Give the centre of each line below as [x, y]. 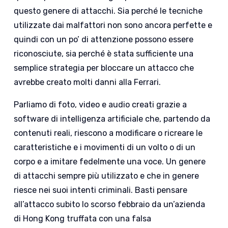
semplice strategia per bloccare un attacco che [104, 68]
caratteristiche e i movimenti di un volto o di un [105, 147]
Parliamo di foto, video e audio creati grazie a [101, 104]
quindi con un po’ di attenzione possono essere [104, 39]
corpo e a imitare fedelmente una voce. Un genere [110, 161]
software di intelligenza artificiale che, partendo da [112, 119]
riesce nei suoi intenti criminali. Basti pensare [101, 190]
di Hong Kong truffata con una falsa [83, 218]
